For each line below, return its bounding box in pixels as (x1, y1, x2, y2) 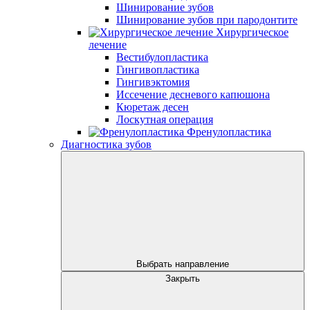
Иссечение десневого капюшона (116, 89, 270, 100)
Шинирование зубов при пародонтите (116, 14, 298, 26)
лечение (89, 39, 127, 51)
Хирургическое (216, 26, 289, 38)
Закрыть (165, 273, 200, 284)
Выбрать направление (136, 259, 229, 269)
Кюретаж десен (116, 101, 189, 113)
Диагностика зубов (61, 138, 152, 150)
